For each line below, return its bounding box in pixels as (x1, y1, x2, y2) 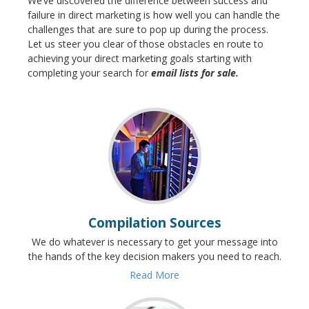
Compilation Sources (88, 213, 221, 232)
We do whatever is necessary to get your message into (31, 235, 278, 248)
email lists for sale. (151, 66, 239, 79)
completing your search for (28, 66, 151, 79)
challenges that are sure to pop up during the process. (28, 23, 268, 36)
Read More (130, 268, 179, 281)
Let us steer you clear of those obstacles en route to (28, 37, 263, 50)
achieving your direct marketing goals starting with (28, 52, 252, 65)
